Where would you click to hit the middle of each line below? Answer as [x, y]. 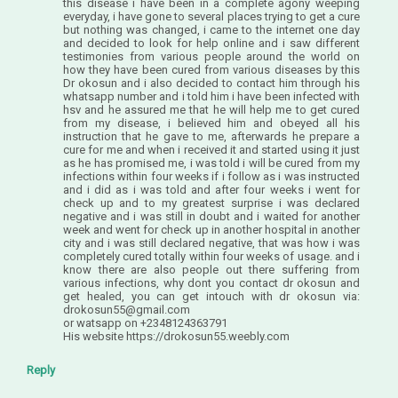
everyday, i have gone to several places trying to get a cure [211, 17]
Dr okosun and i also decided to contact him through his [211, 84]
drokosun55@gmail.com [127, 310]
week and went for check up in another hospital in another [211, 230]
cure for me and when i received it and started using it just [211, 150]
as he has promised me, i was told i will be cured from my [211, 163]
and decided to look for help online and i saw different [211, 44]
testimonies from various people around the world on [211, 57]
